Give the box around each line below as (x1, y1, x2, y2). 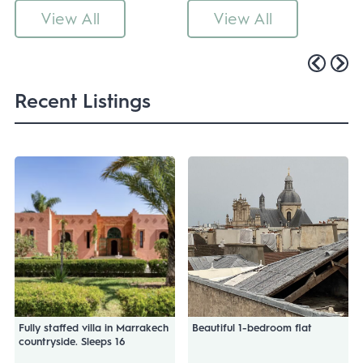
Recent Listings (14, 88, 151, 113)
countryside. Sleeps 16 (18, 335, 126, 348)
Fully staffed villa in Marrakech (18, 321, 169, 334)
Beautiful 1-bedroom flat (192, 321, 312, 334)
